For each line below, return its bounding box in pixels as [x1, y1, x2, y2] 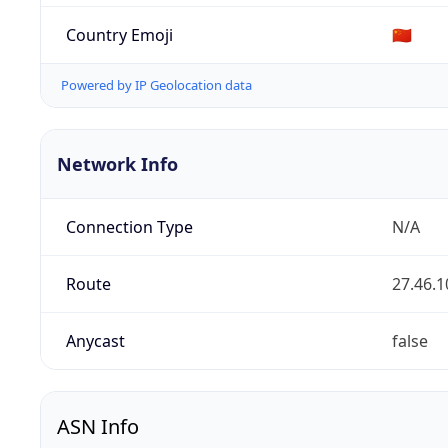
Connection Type [65, 216, 193, 239]
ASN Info [57, 413, 139, 441]
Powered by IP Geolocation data [61, 76, 252, 95]
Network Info [57, 152, 178, 177]
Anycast [65, 330, 125, 353]
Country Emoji [65, 23, 173, 46]
